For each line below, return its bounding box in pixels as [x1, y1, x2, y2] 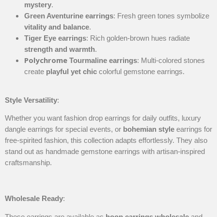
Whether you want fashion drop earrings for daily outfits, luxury [5, 114, 201, 123]
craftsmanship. [5, 158, 52, 167]
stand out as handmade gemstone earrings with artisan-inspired [5, 147, 205, 156]
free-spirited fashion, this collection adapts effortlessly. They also [5, 136, 207, 145]
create [24, 67, 46, 76]
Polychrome [24, 55, 67, 65]
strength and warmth [24, 45, 95, 53]
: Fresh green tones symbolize [113, 11, 209, 20]
